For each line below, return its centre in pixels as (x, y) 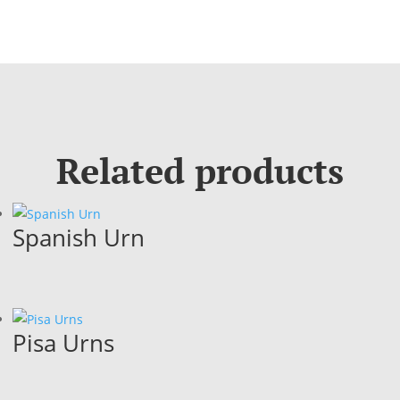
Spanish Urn (79, 237)
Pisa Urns (63, 342)
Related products (200, 170)
